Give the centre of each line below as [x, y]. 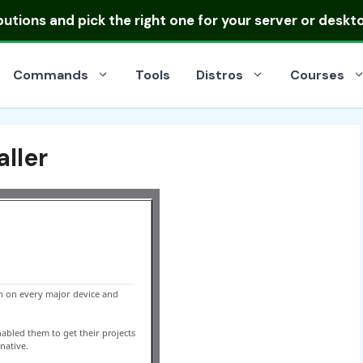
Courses [317, 75]
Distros [220, 75]
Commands [51, 75]
